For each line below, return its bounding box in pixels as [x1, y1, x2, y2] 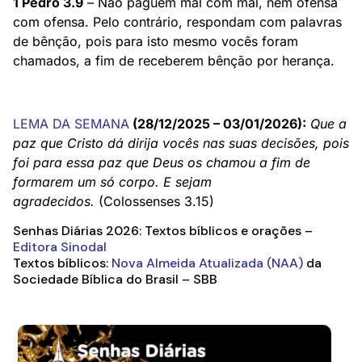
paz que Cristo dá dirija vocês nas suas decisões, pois [13, 134, 349, 151]
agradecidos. [13, 192, 95, 209]
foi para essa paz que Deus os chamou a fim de [13, 154, 310, 170]
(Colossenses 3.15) [99, 192, 214, 209]
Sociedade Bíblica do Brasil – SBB [13, 270, 217, 288]
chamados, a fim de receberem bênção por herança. [13, 52, 335, 69]
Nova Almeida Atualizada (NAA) [112, 254, 303, 271]
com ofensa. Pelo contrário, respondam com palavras [13, 13, 342, 30]
